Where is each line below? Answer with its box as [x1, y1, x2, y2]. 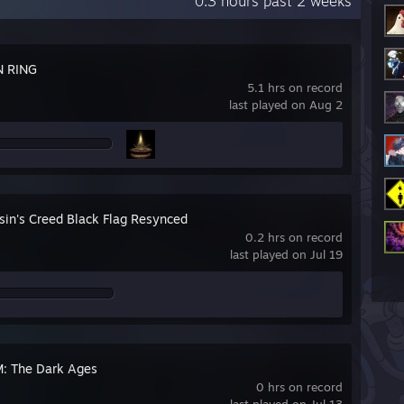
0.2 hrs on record [245, 230, 343, 244]
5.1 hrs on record [247, 80, 343, 95]
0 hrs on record [256, 380, 343, 394]
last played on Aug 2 [229, 97, 343, 112]
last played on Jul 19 [230, 247, 343, 262]
